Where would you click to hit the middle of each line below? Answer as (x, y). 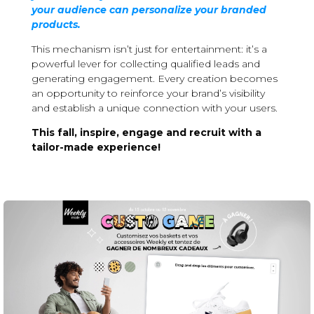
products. (56, 25)
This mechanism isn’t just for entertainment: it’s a (149, 49)
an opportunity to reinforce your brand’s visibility (148, 93)
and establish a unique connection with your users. (154, 108)
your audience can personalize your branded (149, 10)
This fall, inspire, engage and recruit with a (146, 132)
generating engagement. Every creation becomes (154, 78)
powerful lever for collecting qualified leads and (145, 64)
